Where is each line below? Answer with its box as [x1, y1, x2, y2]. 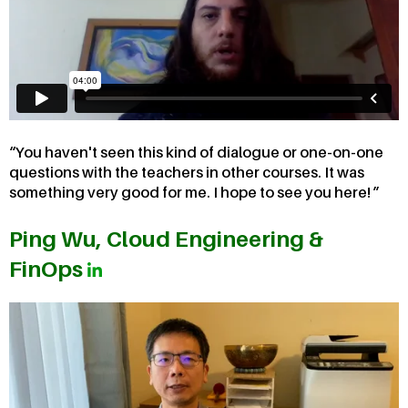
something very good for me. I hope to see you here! [9, 183, 373, 202]
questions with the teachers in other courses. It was [9, 163, 364, 182]
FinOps [9, 256, 87, 283]
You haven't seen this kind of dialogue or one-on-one [15, 143, 383, 162]
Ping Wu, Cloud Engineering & [9, 226, 323, 253]
